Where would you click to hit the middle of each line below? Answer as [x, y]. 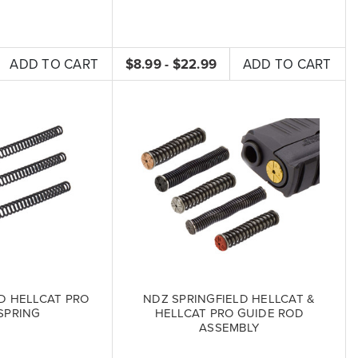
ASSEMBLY [229, 328]
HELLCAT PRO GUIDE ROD [229, 313]
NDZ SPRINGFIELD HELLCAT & [229, 299]
